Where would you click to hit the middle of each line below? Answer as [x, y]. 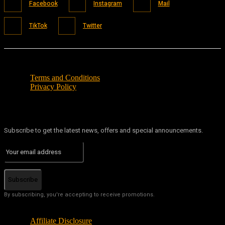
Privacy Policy [53, 86]
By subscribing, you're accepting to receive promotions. [79, 194]
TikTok [38, 26]
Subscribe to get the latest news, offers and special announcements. [103, 130]
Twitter [92, 26]
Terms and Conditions [65, 77]
